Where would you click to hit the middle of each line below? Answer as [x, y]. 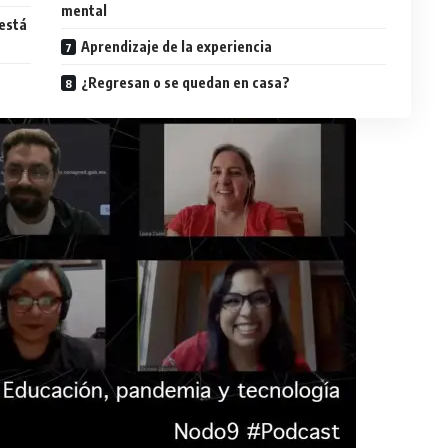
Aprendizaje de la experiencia [177, 47]
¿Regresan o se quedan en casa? [186, 83]
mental [84, 11]
